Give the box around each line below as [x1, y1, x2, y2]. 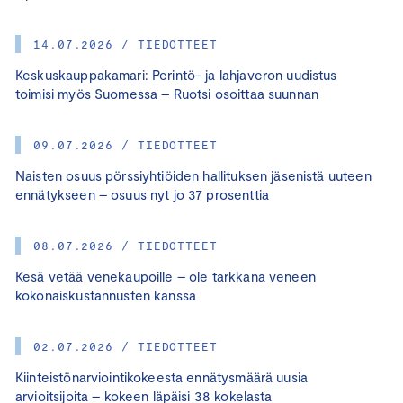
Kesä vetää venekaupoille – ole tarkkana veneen [15, 267, 316, 284]
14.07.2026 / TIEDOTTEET [33, 36, 218, 51]
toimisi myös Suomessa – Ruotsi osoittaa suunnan [15, 85, 319, 102]
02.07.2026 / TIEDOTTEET [33, 338, 218, 354]
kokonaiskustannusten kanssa [15, 286, 201, 303]
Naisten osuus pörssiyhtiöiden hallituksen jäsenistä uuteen [15, 166, 372, 184]
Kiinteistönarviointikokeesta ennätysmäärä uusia [15, 368, 309, 385]
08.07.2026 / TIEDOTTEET [33, 237, 218, 253]
